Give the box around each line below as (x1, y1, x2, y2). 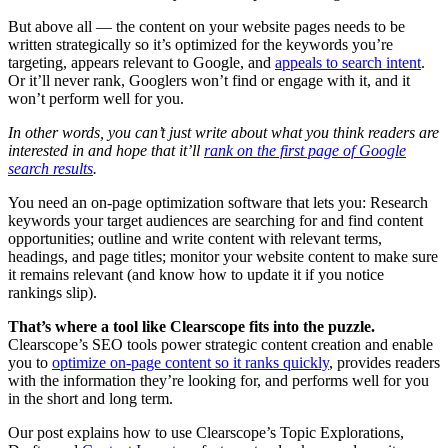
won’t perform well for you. (8, 90, 184, 108)
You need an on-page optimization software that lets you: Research (8, 194, 428, 212)
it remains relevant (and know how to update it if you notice (8, 266, 384, 284)
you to (8, 354, 52, 372)
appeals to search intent (275, 54, 421, 72)
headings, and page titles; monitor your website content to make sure (8, 248, 438, 266)
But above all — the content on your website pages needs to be (8, 18, 405, 36)
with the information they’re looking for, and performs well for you (8, 372, 429, 390)
